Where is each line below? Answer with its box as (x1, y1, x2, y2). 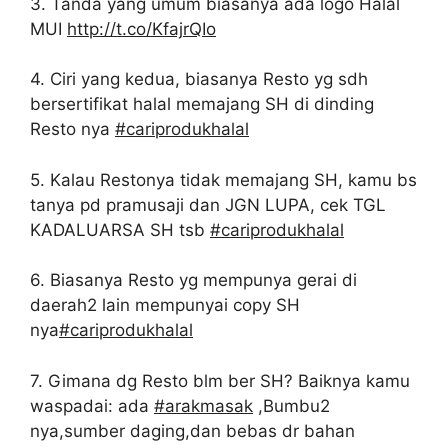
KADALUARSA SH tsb (30, 219, 210, 240)
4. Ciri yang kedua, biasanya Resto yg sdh (30, 69, 368, 89)
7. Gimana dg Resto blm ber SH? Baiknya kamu (30, 370, 410, 391)
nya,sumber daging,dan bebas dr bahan (30, 420, 355, 441)
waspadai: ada (30, 395, 154, 416)
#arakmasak (154, 395, 253, 416)
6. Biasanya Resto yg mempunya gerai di (30, 270, 357, 290)
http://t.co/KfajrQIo (67, 18, 216, 39)
